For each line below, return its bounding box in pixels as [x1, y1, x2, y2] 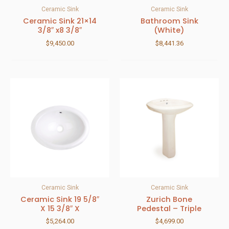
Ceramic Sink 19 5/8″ [20, 194, 99, 205]
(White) [154, 25, 185, 36]
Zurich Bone [146, 194, 192, 205]
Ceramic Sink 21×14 [23, 16, 97, 27]
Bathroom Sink [140, 16, 198, 27]
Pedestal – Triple [137, 203, 201, 214]
